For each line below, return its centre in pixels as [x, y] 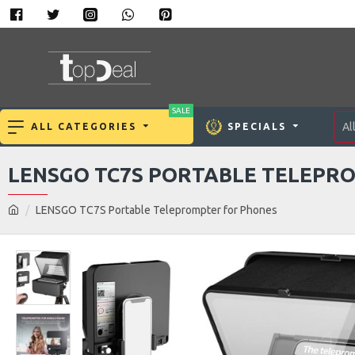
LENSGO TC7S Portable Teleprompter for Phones [157, 210]
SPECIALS [257, 126]
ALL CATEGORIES [84, 126]
